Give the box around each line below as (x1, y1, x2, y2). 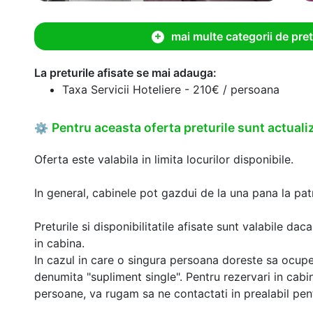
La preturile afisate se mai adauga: (34, 65, 217, 80)
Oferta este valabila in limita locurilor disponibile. (34, 152, 293, 166)
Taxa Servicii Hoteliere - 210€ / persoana (62, 82, 279, 96)
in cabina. (34, 235, 85, 250)
